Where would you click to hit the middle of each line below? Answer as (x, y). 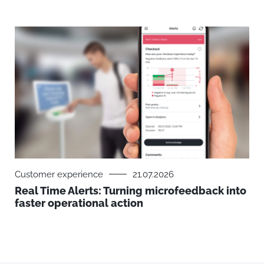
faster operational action (79, 203)
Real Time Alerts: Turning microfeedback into (131, 190)
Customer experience (59, 174)
